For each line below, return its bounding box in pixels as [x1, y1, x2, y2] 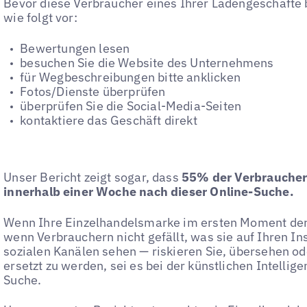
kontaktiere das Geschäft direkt [20, 112, 197, 128]
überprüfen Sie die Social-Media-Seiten [20, 97, 242, 114]
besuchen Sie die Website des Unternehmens [20, 54, 274, 71]
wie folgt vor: [3, 10, 77, 26]
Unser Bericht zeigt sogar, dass [3, 169, 182, 186]
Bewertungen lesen [20, 40, 130, 56]
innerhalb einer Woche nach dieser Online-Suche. [3, 184, 294, 200]
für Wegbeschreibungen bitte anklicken [20, 69, 241, 85]
